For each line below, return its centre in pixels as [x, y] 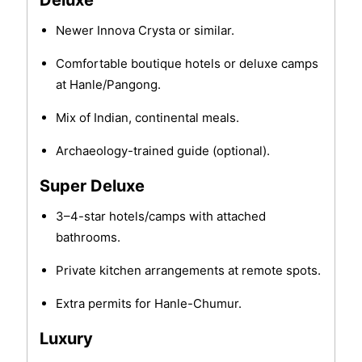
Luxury [66, 339]
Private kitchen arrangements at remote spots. [188, 271]
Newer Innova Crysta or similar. [145, 31]
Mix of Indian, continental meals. [147, 118]
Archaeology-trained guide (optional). [162, 151]
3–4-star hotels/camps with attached [160, 217]
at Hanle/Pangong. [108, 85]
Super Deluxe [92, 186]
